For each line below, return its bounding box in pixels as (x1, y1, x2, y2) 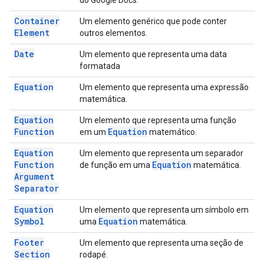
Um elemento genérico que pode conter (80, 16, 227, 26)
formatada (80, 61, 120, 71)
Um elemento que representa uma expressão (80, 82, 249, 92)
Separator (14, 183, 59, 194)
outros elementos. (80, 28, 147, 38)
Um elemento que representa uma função (80, 115, 236, 125)
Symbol (14, 216, 44, 227)
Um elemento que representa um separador (80, 148, 243, 158)
